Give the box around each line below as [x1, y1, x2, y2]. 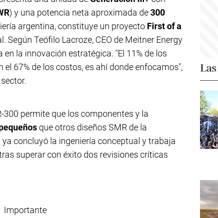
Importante [4, 205, 47, 215]
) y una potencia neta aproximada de [9, 7, 150, 18]
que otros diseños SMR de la [37, 122, 147, 132]
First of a [147, 21, 182, 31]
